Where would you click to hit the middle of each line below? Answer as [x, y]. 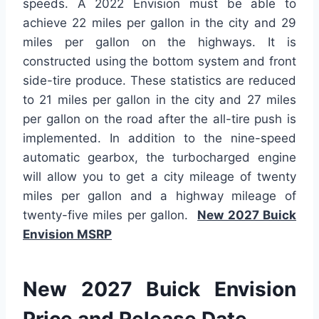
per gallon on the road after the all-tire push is [159, 119]
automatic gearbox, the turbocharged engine [159, 158]
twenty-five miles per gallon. [110, 215]
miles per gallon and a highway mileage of [159, 196]
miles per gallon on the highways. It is [159, 42]
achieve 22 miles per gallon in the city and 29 [159, 23]
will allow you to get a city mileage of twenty [159, 177]
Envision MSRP [67, 235]
